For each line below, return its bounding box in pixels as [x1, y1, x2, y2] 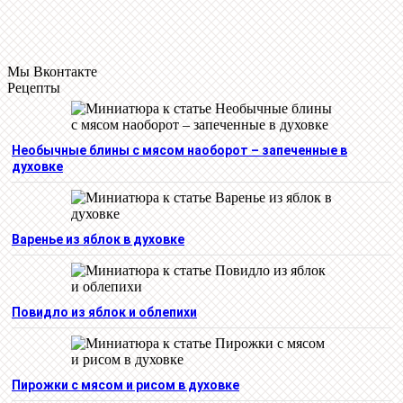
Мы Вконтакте [7, 64, 97, 80]
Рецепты [7, 80, 60, 96]
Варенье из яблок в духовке [12, 232, 184, 247]
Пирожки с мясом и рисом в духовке [12, 378, 239, 393]
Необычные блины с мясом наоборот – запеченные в [12, 143, 347, 158]
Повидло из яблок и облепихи [12, 305, 197, 320]
